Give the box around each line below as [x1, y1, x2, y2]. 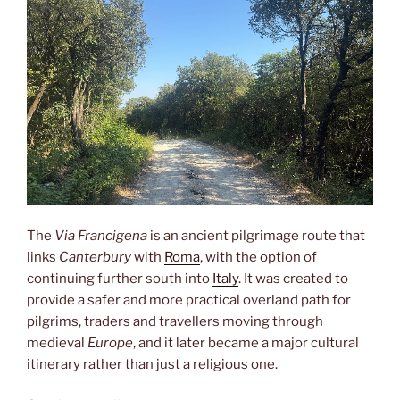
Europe [87, 334, 133, 351]
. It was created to [238, 270, 348, 287]
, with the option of [200, 248, 317, 265]
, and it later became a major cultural [133, 334, 359, 351]
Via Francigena [54, 227, 147, 244]
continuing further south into [27, 270, 212, 287]
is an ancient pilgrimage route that [147, 227, 365, 244]
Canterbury [59, 248, 131, 265]
